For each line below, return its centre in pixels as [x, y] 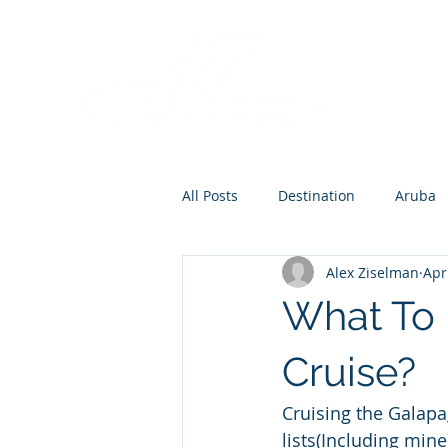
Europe [246, 355]
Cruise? [349, 371]
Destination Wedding [292, 275]
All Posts [210, 195]
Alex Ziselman [372, 272]
